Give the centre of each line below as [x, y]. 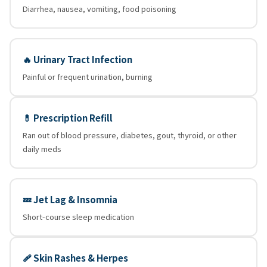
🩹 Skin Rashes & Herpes [75, 257]
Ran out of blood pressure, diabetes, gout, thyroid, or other [130, 135]
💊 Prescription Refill [68, 117]
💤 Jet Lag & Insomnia [70, 199]
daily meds [42, 148]
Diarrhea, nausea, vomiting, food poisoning [100, 8]
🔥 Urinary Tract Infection [77, 59]
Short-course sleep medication [78, 216]
